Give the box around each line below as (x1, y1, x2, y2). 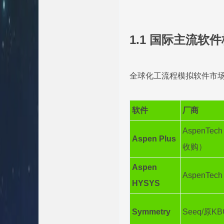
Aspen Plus (132, 134, 176, 143)
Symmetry (132, 207, 170, 216)
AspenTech (182, 171, 222, 179)
